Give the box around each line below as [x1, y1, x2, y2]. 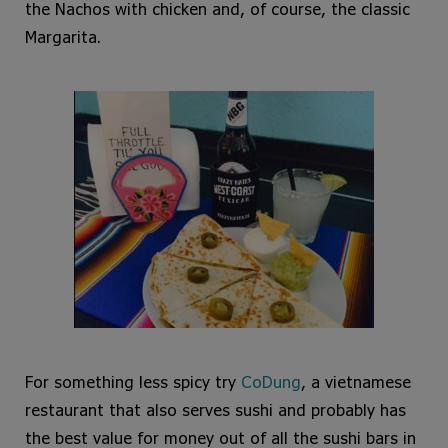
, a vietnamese [301, 372, 411, 392]
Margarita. [25, 27, 101, 47]
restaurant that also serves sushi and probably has [25, 400, 406, 420]
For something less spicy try [25, 372, 241, 392]
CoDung [241, 372, 301, 392]
